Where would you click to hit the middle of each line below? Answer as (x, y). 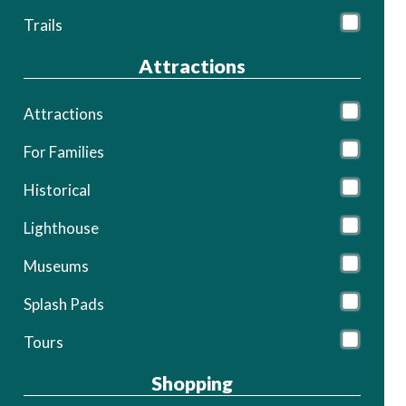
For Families (63, 151)
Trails (43, 24)
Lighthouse (61, 227)
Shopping (192, 383)
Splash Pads (63, 304)
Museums (56, 266)
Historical (57, 189)
